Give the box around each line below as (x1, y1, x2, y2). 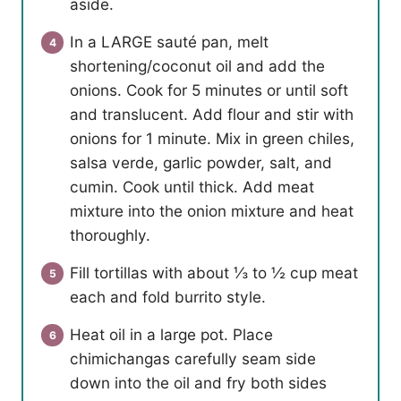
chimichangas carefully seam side (70, 349, 316, 369)
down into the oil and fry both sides (70, 373, 327, 393)
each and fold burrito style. (70, 287, 266, 307)
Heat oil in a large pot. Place (70, 325, 273, 345)
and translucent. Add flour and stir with (70, 105, 354, 124)
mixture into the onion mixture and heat (70, 201, 354, 221)
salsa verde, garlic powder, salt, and (70, 153, 332, 173)
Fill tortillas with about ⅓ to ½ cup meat (70, 263, 358, 283)
